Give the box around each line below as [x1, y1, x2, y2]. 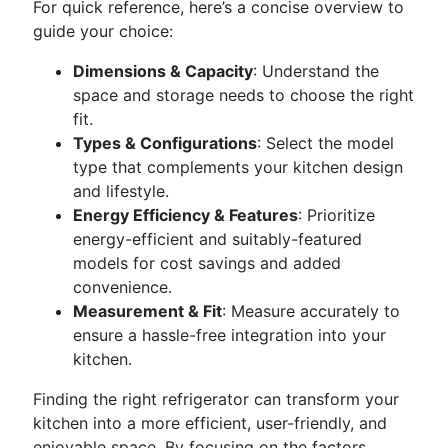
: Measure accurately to [222, 301, 400, 321]
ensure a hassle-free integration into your [73, 325, 386, 345]
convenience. [73, 277, 172, 297]
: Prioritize [298, 205, 375, 225]
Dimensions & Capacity [73, 61, 253, 81]
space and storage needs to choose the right [73, 85, 414, 105]
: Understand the [253, 61, 379, 81]
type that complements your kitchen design [73, 157, 403, 177]
